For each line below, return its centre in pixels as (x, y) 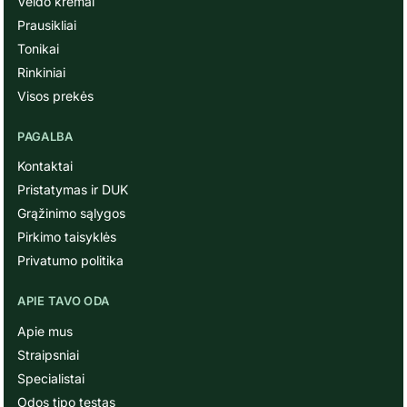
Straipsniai (49, 354)
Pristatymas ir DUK (73, 189)
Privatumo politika (71, 260)
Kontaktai (45, 166)
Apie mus (45, 331)
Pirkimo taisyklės (67, 237)
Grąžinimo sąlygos (72, 213)
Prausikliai (47, 25)
